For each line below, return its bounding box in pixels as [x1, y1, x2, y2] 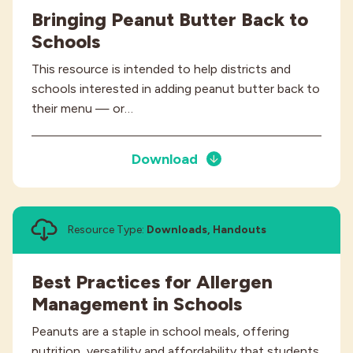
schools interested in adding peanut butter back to [32, 80, 320, 96]
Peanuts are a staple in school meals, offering [32, 324, 289, 340]
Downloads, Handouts [147, 223, 266, 237]
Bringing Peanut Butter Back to [32, 7, 308, 31]
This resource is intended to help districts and [32, 61, 291, 76]
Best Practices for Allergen [32, 270, 273, 294]
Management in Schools [32, 292, 242, 316]
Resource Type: [68, 223, 147, 237]
